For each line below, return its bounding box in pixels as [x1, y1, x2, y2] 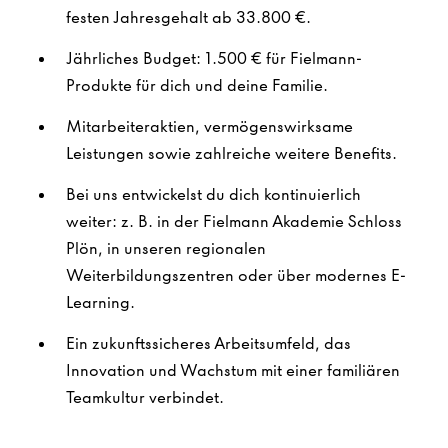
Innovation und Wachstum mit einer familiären [66, 360, 400, 381]
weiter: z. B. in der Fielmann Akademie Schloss [66, 211, 402, 232]
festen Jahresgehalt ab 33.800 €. [66, 7, 311, 28]
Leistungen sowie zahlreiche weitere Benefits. [66, 143, 397, 164]
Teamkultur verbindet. [66, 387, 224, 408]
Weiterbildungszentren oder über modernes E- [66, 265, 406, 286]
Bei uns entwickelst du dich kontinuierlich [66, 184, 361, 205]
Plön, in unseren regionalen [66, 238, 266, 259]
